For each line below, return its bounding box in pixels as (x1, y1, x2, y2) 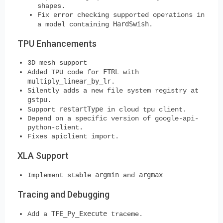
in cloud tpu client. (103, 105, 187, 113)
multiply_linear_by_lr (27, 77, 111, 85)
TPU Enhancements (17, 38, 97, 49)
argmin (95, 170, 119, 179)
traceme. (107, 210, 143, 218)
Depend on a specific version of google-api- (27, 114, 199, 122)
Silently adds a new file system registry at (27, 86, 199, 95)
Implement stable (27, 171, 95, 179)
